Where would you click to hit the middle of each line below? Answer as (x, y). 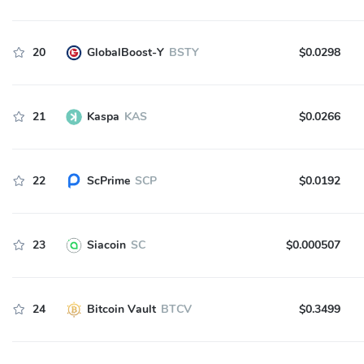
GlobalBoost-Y (125, 52)
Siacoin (106, 245)
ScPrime (108, 181)
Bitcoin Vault (121, 309)
